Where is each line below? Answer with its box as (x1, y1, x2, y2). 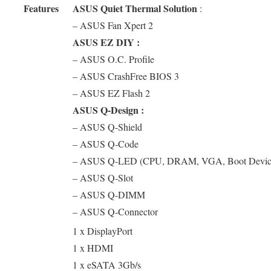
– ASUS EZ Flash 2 (73, 86, 150, 99)
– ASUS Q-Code (73, 137, 139, 150)
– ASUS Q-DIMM (73, 188, 145, 201)
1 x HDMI (73, 241, 113, 254)
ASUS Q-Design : (73, 102, 144, 117)
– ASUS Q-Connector (73, 204, 158, 218)
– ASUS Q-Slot (73, 171, 133, 184)
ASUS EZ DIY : (73, 34, 140, 49)
